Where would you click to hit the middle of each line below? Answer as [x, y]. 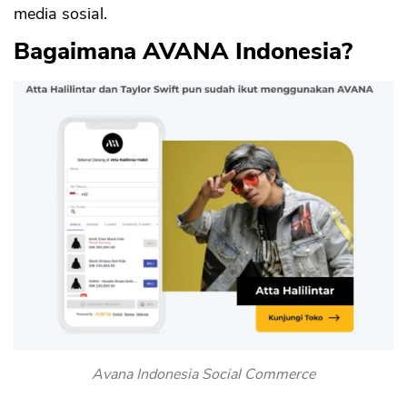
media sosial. [63, 14]
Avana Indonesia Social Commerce [203, 375]
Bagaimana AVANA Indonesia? [183, 52]
